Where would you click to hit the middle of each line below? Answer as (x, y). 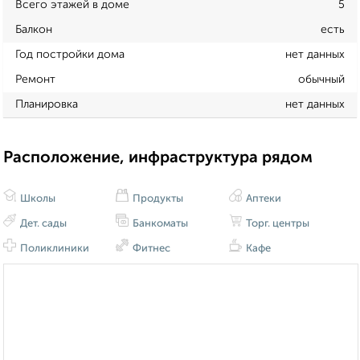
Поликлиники (53, 249)
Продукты (157, 199)
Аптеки (262, 199)
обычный (321, 79)
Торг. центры (276, 224)
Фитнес (151, 249)
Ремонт (35, 79)
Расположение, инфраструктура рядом (158, 158)
